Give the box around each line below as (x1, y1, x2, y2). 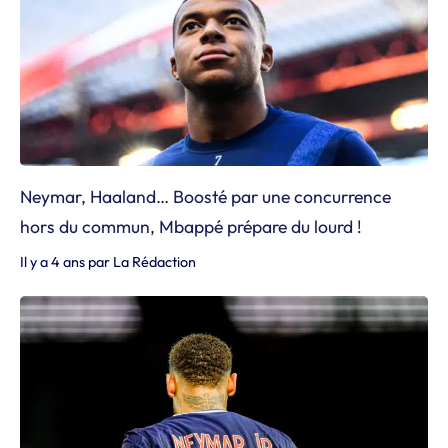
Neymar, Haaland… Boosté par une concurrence (20, 185, 391, 208)
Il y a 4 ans (20, 253, 85, 271)
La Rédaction (113, 253, 196, 271)
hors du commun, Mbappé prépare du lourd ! (20, 215, 362, 238)
